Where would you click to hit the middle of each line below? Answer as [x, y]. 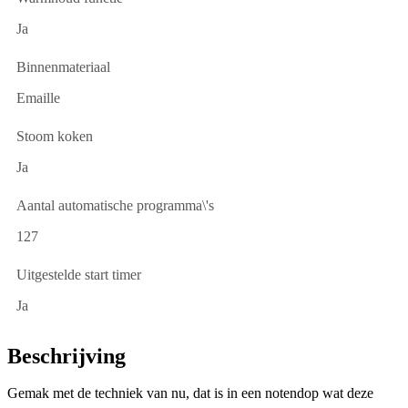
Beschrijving [66, 357]
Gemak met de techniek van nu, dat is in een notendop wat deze [190, 393]
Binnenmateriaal [63, 67]
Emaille [38, 98]
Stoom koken [55, 137]
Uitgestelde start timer [79, 275]
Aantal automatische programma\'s [115, 206]
